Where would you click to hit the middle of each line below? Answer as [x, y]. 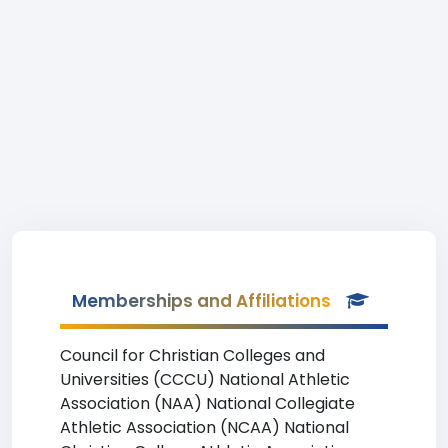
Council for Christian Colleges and [192, 355]
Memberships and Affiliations [201, 301]
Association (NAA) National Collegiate [207, 403]
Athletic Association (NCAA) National [204, 427]
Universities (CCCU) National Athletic [205, 379]
